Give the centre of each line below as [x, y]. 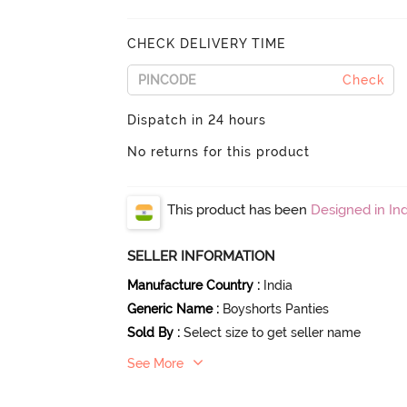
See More [156, 363]
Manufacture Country [191, 285]
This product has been [239, 209]
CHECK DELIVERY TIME [207, 43]
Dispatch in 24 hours [197, 119]
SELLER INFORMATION [202, 256]
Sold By [151, 332]
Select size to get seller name [273, 332]
